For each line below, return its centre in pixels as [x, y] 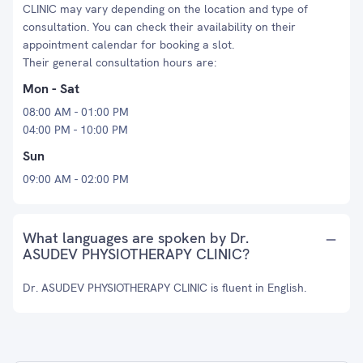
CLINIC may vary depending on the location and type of [165, 9]
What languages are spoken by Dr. [136, 238]
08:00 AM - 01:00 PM [76, 112]
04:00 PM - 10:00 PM [75, 130]
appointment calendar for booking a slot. [128, 45]
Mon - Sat [51, 89]
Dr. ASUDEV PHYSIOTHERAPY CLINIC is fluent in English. [164, 288]
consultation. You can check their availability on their [159, 27]
